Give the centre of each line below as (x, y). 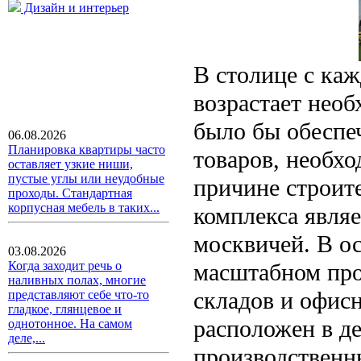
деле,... (27, 338)
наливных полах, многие (77, 280)
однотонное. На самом (70, 324)
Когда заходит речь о (65, 266)
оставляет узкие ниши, (71, 164)
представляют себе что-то (79, 295)
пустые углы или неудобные (86, 178)
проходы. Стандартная (70, 193)
